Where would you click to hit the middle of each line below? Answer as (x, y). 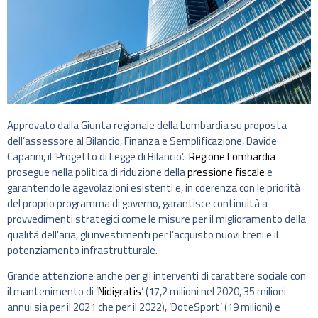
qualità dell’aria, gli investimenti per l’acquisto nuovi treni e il (143, 234)
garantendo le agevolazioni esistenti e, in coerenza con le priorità (154, 187)
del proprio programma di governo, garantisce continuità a (137, 203)
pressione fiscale (226, 172)
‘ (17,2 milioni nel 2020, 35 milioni (214, 292)
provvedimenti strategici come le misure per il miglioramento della (157, 219)
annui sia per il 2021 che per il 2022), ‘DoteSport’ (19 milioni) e (144, 307)
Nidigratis (120, 292)
